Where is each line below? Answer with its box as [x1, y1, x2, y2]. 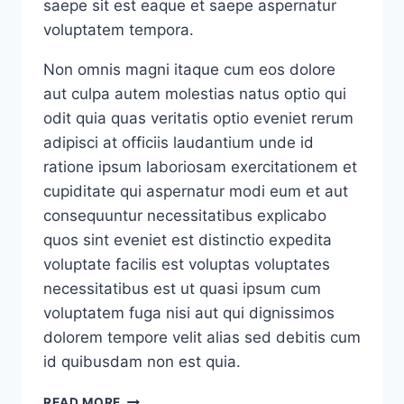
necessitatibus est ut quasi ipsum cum [43, 280, 321, 298]
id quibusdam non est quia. [43, 353, 241, 372]
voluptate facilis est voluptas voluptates [43, 255, 330, 274]
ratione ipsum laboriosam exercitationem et [43, 158, 357, 177]
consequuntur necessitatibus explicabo [43, 207, 326, 225]
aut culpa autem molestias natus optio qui [43, 85, 346, 104]
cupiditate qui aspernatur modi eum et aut [43, 182, 348, 201]
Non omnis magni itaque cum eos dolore [43, 60, 335, 79]
